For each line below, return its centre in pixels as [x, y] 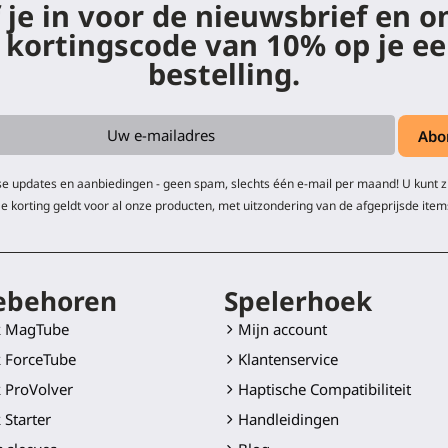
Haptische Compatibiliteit [324, 389]
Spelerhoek [298, 301]
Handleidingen [288, 419]
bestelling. [224, 74]
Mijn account [282, 329]
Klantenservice [288, 359]
